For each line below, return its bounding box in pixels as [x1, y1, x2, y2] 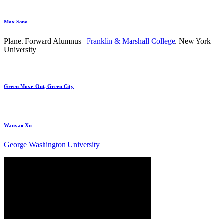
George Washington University [4, 140, 100, 149]
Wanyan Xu [4, 122, 32, 128]
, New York [175, 36, 211, 45]
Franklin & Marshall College [87, 36, 175, 45]
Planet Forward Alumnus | [4, 36, 87, 45]
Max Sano [4, 18, 28, 24]
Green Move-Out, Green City [4, 83, 74, 89]
